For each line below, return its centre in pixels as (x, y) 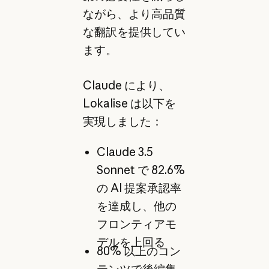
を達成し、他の (136, 206)
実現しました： (122, 121)
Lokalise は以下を (129, 103)
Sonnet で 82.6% (141, 170)
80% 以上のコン (138, 251)
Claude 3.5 (125, 152)
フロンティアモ (136, 224)
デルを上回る (131, 242)
